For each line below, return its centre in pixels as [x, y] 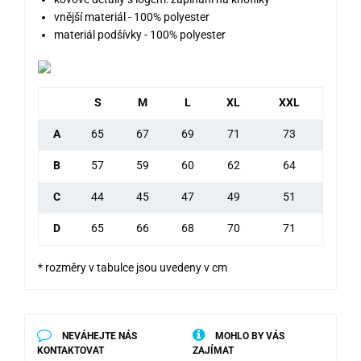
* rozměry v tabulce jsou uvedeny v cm [133, 268]
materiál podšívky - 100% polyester [140, 35]
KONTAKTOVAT [71, 351]
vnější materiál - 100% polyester [132, 17]
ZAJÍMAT [213, 351]
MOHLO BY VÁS [249, 336]
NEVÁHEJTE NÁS [98, 336]
